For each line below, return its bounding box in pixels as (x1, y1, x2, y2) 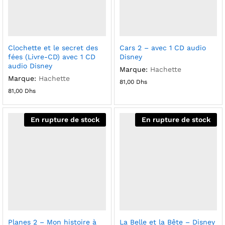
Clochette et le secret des (8, 43, 98, 52)
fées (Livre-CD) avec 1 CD (8, 52, 95, 61)
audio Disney (8, 61, 52, 70)
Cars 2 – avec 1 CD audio (119, 43, 206, 52)
